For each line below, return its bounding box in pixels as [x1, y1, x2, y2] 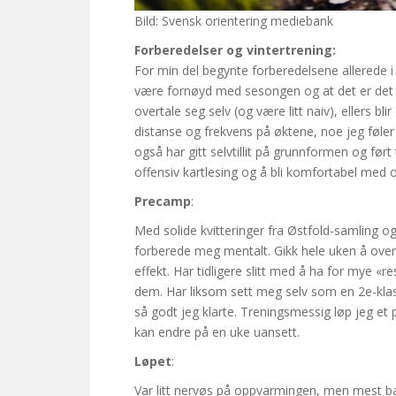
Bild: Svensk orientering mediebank [134, 12, 333, 30]
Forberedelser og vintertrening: [134, 42, 336, 59]
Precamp [134, 193, 191, 210]
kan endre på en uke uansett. [134, 324, 300, 341]
